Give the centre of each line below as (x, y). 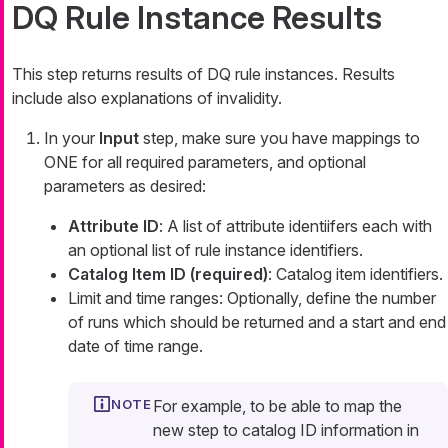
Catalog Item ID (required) (168, 273)
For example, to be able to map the (277, 405)
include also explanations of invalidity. (147, 97)
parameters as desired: (125, 185)
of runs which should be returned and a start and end (257, 321)
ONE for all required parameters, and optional (205, 161)
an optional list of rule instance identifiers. (215, 249)
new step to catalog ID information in (286, 429)
